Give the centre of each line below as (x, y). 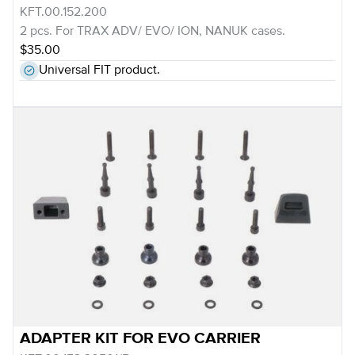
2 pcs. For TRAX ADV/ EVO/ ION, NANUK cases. (153, 32)
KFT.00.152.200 (63, 13)
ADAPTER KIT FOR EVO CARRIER (140, 338)
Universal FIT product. (99, 71)
